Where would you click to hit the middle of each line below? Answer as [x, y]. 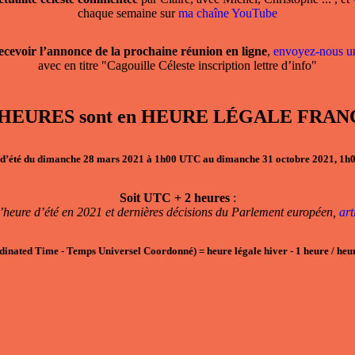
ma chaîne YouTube [228, 13]
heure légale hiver [247, 250]
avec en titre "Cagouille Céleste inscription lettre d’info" [177, 65]
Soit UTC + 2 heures [174, 197]
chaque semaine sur [128, 13]
